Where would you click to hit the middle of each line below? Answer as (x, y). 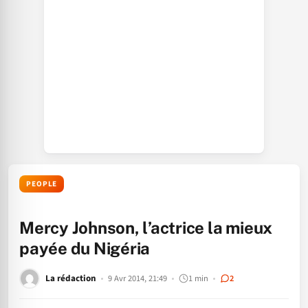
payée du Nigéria (85, 248)
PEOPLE (42, 184)
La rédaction (71, 278)
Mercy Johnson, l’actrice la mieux (146, 228)
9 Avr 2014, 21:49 (137, 278)
